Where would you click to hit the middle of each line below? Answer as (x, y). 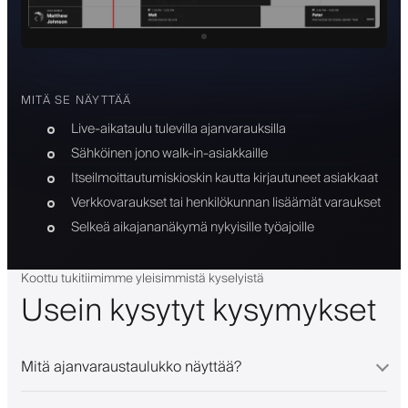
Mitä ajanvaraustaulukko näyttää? (131, 367)
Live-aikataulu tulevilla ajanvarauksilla (178, 128)
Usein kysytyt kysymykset (199, 311)
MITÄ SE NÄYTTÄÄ (76, 100)
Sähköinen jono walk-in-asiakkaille (169, 153)
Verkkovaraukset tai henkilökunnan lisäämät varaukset (225, 202)
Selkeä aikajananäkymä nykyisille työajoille (192, 227)
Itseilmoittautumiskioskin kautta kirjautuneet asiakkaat (224, 178)
